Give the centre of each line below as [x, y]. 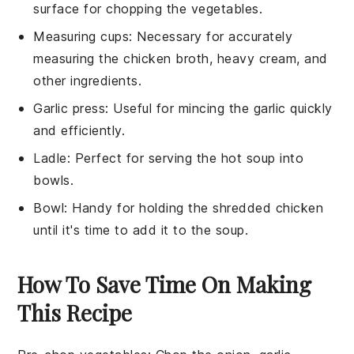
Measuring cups [81, 37]
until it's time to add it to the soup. [141, 230]
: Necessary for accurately [211, 37]
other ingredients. [88, 81]
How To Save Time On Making [165, 284]
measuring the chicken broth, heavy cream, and [181, 59]
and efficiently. [79, 131]
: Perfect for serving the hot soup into [185, 158]
